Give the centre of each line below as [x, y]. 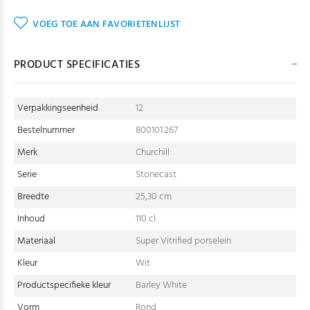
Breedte [33, 197]
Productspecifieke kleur [64, 285]
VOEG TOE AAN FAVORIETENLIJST [107, 25]
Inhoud [31, 219]
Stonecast [156, 175]
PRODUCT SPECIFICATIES [77, 65]
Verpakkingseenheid [58, 108]
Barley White [161, 285]
